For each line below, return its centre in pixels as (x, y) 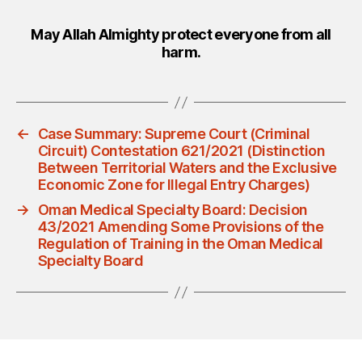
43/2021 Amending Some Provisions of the (181, 227)
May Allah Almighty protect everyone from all (181, 35)
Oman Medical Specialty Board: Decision (173, 210)
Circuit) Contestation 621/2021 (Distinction (181, 151)
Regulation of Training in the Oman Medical (180, 244)
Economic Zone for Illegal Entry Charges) (174, 185)
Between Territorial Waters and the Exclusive (187, 168)
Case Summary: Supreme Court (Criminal (174, 134)
